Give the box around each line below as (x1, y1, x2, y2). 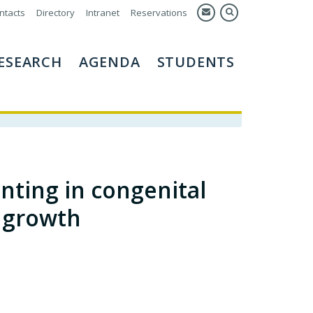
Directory (36, 6, 75, 19)
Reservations (131, 6, 187, 19)
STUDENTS (156, 52, 235, 71)
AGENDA (78, 52, 140, 71)
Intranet (86, 6, 119, 19)
